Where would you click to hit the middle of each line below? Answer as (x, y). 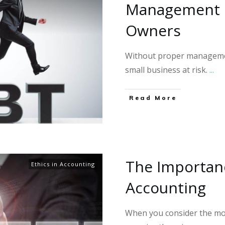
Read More (153, 98)
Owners (153, 31)
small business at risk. (167, 70)
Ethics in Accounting (63, 164)
